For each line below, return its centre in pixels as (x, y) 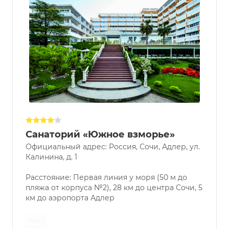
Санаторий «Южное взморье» (100, 134)
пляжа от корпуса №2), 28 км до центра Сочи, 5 (114, 187)
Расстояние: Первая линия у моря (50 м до (106, 177)
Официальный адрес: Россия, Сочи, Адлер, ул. (113, 146)
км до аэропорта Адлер (70, 198)
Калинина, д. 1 (51, 157)
